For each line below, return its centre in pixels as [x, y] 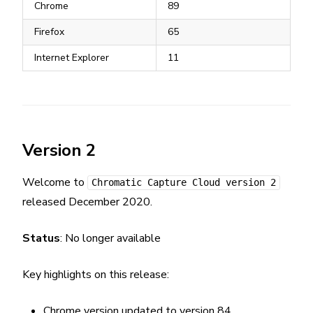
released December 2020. [87, 202]
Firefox [49, 32]
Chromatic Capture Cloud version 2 [184, 182]
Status [41, 238]
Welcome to [55, 182]
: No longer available [110, 238]
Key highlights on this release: [96, 275]
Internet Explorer [72, 58]
